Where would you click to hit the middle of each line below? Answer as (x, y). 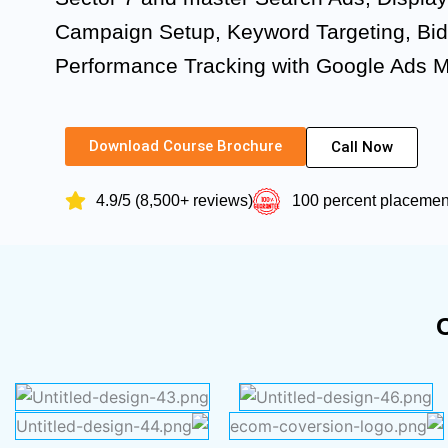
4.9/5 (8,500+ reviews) (175, 200)
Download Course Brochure (185, 145)
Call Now (362, 146)
